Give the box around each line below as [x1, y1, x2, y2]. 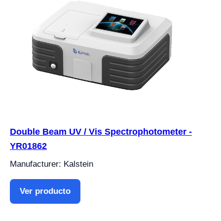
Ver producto [20, 186, 71, 196]
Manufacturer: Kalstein [10, 159, 93, 169]
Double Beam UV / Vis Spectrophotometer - [10, 126, 192, 137]
